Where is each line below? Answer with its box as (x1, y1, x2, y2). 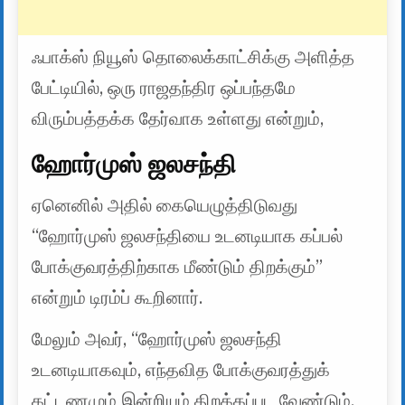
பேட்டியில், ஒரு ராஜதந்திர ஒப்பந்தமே (32, 78, 297, 99)
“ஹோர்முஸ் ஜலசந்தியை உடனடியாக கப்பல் (32, 225, 344, 247)
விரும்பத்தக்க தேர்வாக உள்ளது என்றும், (32, 108, 325, 130)
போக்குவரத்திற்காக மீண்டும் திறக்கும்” (32, 256, 324, 278)
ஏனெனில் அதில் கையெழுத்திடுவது (32, 194, 298, 216)
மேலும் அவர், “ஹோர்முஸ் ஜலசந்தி (32, 328, 283, 350)
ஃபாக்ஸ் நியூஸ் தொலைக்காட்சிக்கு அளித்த (32, 47, 355, 69)
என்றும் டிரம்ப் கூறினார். (32, 287, 203, 308)
